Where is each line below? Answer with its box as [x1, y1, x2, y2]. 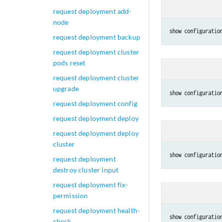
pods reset [53, 58, 86, 67]
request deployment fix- [53, 180, 128, 189]
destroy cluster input [53, 166, 119, 174]
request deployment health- [53, 206, 140, 215]
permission [53, 191, 88, 200]
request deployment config [53, 99, 137, 108]
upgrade [53, 84, 79, 93]
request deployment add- [53, 7, 132, 15]
